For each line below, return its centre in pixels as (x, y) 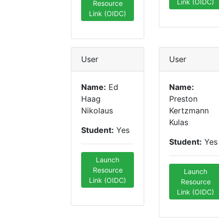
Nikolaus (97, 110)
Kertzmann (189, 110)
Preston (183, 99)
